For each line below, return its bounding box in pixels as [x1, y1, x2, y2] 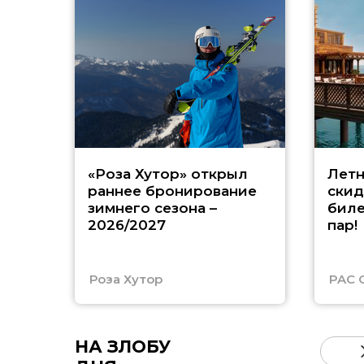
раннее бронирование [87, 183, 257, 199]
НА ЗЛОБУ [75, 336, 171, 357]
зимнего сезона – [87, 200, 217, 216]
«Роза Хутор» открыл [87, 166, 248, 182]
